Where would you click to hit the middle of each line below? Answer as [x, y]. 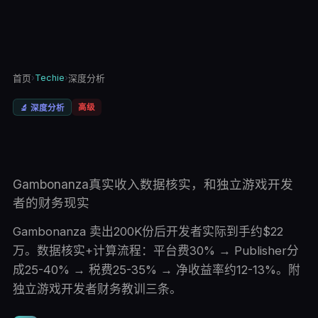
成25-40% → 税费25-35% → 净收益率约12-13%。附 [156, 270]
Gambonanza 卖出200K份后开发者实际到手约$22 [148, 231]
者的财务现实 [51, 203]
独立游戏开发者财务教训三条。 [97, 289]
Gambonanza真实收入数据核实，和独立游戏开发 [153, 184]
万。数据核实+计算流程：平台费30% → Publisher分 [155, 251]
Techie [49, 78]
